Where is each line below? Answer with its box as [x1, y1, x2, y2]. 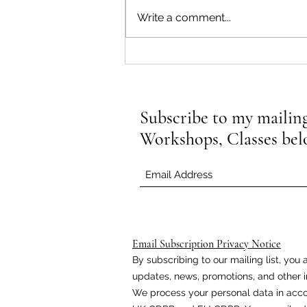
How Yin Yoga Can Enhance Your [142, 51, 303, 66]
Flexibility [142, 66, 191, 82]
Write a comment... [137, 11, 231, 25]
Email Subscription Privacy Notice [132, 237, 281, 251]
